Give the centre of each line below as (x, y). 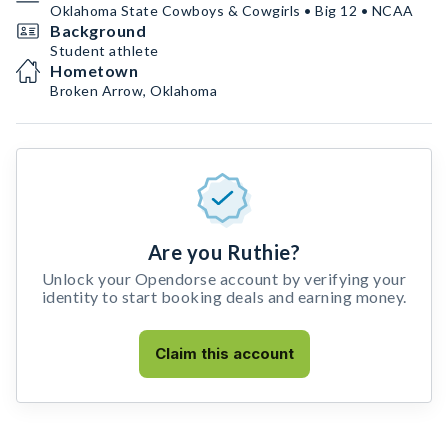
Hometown (94, 70)
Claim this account (224, 353)
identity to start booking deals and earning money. (224, 296)
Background (98, 30)
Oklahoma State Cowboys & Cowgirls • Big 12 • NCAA (232, 10)
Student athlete (104, 50)
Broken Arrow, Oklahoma (133, 90)
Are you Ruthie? (224, 252)
